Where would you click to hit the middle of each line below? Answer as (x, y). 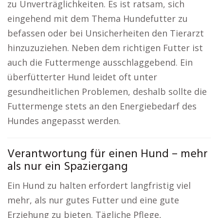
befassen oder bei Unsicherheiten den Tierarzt (106, 33)
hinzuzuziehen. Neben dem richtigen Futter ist (105, 48)
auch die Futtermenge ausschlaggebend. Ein (100, 62)
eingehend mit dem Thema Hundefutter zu (98, 18)
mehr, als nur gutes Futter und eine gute (93, 200)
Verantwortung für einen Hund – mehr (108, 154)
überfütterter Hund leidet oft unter (82, 77)
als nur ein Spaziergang (68, 167)
